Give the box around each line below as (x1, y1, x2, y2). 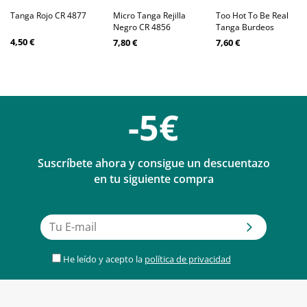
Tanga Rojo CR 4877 (10, 9, 86, 21)
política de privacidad (144, 252, 231, 265)
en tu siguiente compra (93, 171, 214, 186)
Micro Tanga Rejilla (113, 9, 186, 21)
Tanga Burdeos (216, 21, 274, 33)
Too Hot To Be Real (216, 9, 288, 21)
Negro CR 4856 (113, 21, 171, 33)
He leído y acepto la (60, 252, 145, 265)
